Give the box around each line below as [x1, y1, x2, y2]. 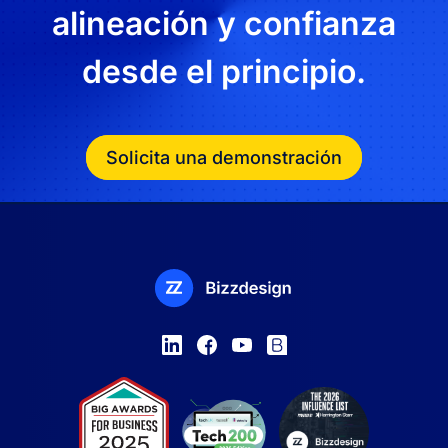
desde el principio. [82, 51, 366, 91]
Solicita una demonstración [106, 146, 342, 168]
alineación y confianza [52, 3, 396, 43]
